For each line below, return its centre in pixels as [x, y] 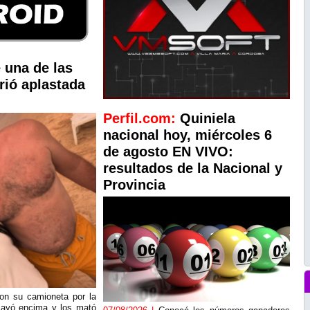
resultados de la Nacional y [193, 168]
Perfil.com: [142, 118]
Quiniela [208, 118]
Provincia [134, 185]
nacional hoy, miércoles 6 [188, 135]
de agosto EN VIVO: [168, 152]
